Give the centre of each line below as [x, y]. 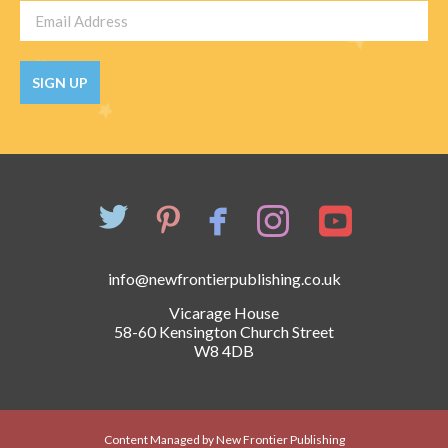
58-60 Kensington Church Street [224, 331]
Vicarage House [224, 312]
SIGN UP [60, 82]
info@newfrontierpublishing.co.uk [224, 278]
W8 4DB [224, 350]
